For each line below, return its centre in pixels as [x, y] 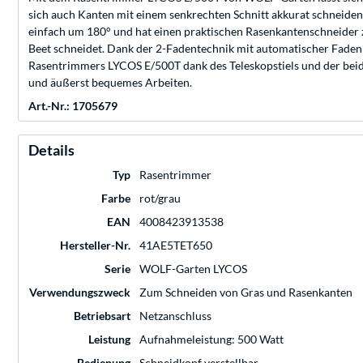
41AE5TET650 [176, 246]
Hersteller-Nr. [95, 246]
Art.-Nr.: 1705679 [73, 106]
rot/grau [160, 199]
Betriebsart [102, 316]
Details [51, 150]
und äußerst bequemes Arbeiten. [110, 83]
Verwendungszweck [80, 293]
